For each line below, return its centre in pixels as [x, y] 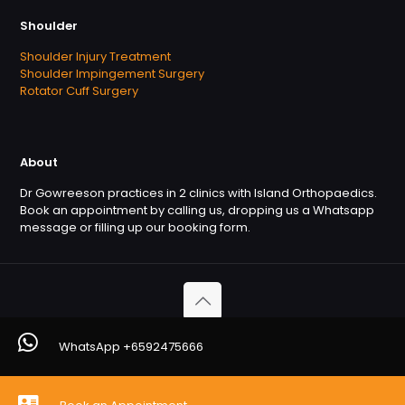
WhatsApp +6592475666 [131, 347]
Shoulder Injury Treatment [95, 57]
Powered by [164, 372]
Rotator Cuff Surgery [79, 91]
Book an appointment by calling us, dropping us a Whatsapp [197, 211]
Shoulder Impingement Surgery [112, 74]
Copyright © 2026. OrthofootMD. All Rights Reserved [202, 338]
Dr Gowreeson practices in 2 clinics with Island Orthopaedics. [198, 193]
